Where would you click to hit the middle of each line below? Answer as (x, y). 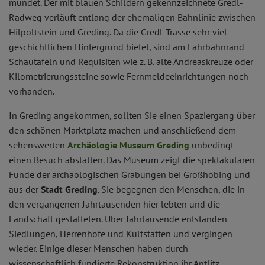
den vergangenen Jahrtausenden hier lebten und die (114, 204)
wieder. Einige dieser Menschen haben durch (98, 249)
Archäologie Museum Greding (128, 145)
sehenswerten (38, 145)
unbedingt (211, 145)
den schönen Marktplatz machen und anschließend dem (122, 130)
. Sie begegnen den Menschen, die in (171, 190)
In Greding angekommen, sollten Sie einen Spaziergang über (132, 116)
